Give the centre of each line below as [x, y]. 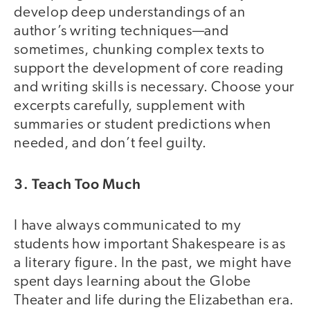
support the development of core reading [149, 69]
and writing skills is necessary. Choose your [155, 87]
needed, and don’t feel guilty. [111, 143]
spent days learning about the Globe [133, 282]
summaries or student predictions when [143, 125]
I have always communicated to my [128, 226]
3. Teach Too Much [77, 184]
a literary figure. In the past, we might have [153, 263]
